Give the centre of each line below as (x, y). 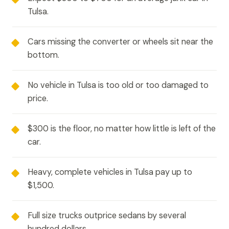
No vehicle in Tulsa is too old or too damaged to (118, 85)
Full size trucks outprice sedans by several (107, 215)
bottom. (43, 55)
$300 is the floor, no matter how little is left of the (122, 128)
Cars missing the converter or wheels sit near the (120, 41)
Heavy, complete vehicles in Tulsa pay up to (110, 172)
